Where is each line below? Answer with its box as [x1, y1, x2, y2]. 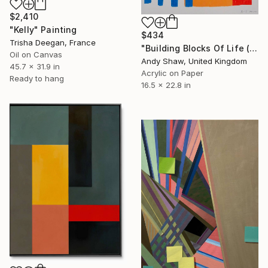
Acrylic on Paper [141, 68, 203, 78]
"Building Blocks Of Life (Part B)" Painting [249, 43, 258, 54]
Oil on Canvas [10, 50, 62, 60]
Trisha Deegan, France [10, 38, 96, 48]
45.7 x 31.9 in [10, 62, 60, 72]
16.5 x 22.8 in [141, 80, 191, 90]
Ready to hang [10, 74, 64, 84]
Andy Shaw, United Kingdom [141, 56, 247, 66]
